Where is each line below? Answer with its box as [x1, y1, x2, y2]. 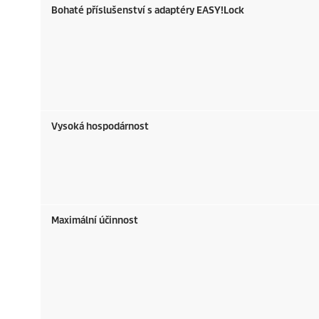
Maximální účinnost [51, 214, 138, 226]
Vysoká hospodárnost [51, 120, 149, 132]
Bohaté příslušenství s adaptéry [51, 4, 197, 16]
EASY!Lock [197, 4, 244, 16]
